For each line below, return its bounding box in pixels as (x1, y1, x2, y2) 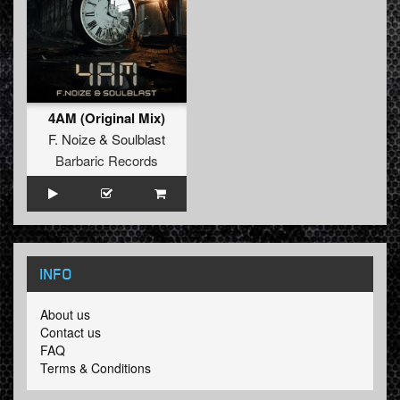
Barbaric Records (55, 151, 158, 171)
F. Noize (48, 129, 96, 149)
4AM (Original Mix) (48, 108, 165, 129)
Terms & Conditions (40, 359, 151, 378)
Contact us (40, 323, 101, 342)
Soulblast (112, 129, 165, 149)
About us (40, 305, 90, 324)
